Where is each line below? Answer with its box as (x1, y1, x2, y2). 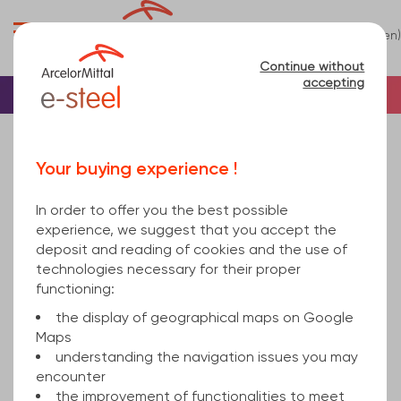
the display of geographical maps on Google (55, 309, 354, 326)
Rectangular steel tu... (157, 90, 271, 103)
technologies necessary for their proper (36, 260, 301, 277)
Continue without (260, 59, 365, 73)
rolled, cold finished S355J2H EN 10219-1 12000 (13, 168, 337, 186)
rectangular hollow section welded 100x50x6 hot (13, 149, 363, 167)
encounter (36, 368, 106, 385)
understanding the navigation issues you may (55, 348, 358, 365)
